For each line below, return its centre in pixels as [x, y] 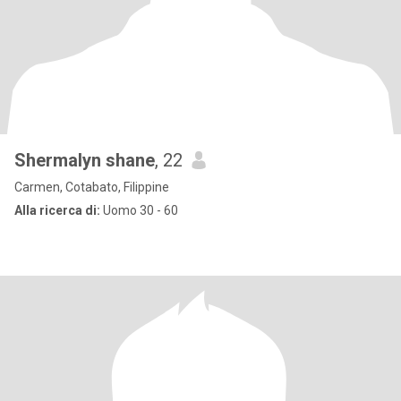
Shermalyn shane [85, 160]
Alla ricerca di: [57, 210]
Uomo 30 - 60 [139, 210]
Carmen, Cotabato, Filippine [92, 187]
